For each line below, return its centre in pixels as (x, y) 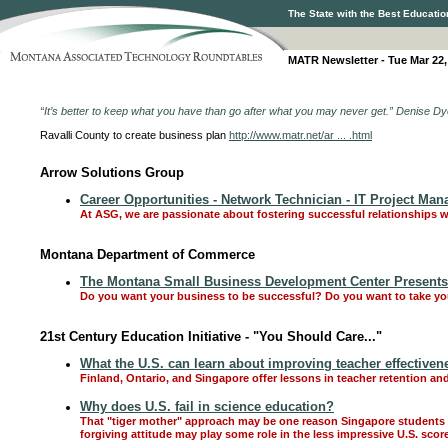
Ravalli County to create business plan (134, 135)
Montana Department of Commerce (147, 254)
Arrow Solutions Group (112, 172)
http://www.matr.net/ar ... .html (300, 135)
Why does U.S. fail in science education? (207, 406)
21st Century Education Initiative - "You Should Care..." (211, 336)
